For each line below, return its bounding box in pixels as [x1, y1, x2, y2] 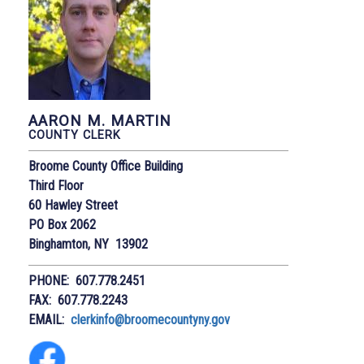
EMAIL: [28, 312, 71, 328]
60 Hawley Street [28, 197, 118, 214]
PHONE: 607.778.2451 [28, 273, 145, 289]
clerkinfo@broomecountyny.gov [71, 312, 230, 328]
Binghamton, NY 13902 [28, 236, 148, 253]
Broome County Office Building [28, 158, 183, 175]
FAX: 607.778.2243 [28, 292, 128, 309]
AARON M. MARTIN [28, 112, 171, 131]
